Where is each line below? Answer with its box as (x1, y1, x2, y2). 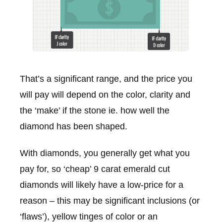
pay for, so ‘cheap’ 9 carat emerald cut (20, 164, 170, 174)
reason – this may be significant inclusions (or (20, 195, 200, 206)
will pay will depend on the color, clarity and (20, 90, 190, 100)
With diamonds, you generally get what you (20, 148, 190, 158)
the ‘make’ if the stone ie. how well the (20, 106, 169, 116)
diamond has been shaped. (20, 121, 127, 132)
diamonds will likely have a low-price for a (20, 179, 183, 190)
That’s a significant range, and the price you (20, 74, 192, 84)
